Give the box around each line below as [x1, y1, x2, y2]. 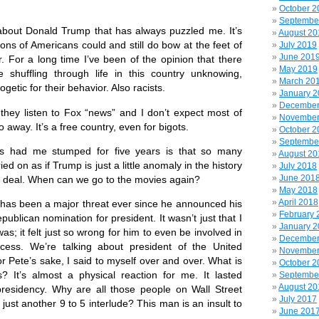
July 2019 [279, 40, 317, 50]
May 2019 [279, 64, 318, 74]
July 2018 [279, 161, 317, 171]
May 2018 [279, 185, 318, 195]
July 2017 [279, 294, 317, 304]
